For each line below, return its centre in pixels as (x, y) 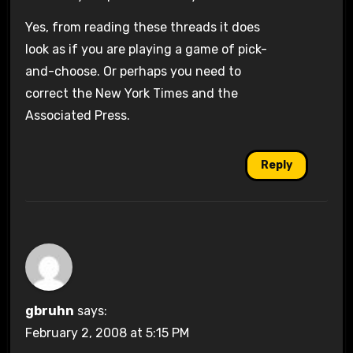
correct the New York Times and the (131, 94)
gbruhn (49, 310)
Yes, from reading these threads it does (142, 28)
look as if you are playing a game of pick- (146, 50)
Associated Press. (77, 116)
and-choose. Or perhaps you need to (133, 72)
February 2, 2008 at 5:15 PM (107, 333)
